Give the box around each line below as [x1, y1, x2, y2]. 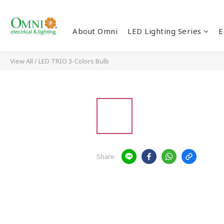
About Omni [72, 26, 117, 36]
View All [10, 56, 33, 65]
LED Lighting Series [127, 26, 201, 36]
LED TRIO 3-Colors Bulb [38, 56, 109, 65]
